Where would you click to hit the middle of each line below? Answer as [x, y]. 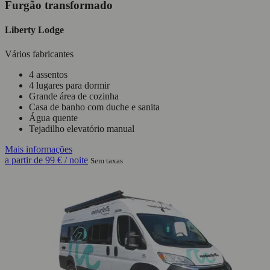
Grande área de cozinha [74, 96]
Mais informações [39, 149]
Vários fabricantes [39, 54]
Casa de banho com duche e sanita [94, 107]
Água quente [53, 118]
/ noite [75, 160]
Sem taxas [107, 160]
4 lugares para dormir [69, 85]
